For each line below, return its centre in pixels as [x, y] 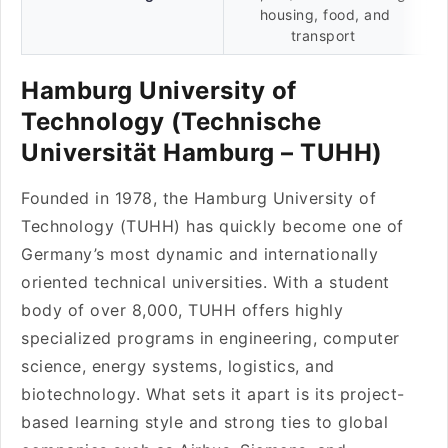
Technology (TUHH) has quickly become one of [212, 226]
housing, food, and [325, 14]
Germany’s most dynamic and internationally [199, 254]
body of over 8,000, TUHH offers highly [182, 310]
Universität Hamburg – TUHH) [202, 152]
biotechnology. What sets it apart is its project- [213, 394]
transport [325, 35]
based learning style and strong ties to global [204, 422]
